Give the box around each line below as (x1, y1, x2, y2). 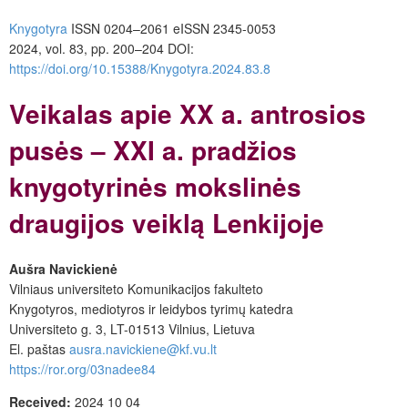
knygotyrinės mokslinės (9, 167, 301, 205)
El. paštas (9, 339, 69, 358)
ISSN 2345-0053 (180, 19, 276, 37)
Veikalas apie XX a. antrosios (9, 94, 366, 132)
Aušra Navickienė (9, 259, 117, 278)
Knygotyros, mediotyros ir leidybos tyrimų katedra (9, 299, 293, 318)
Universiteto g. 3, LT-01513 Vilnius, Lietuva (9, 319, 255, 338)
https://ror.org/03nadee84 (9, 359, 156, 378)
